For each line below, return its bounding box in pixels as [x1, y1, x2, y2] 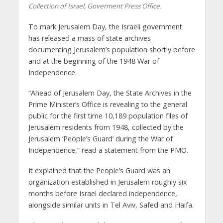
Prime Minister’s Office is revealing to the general [28, 100, 187, 110]
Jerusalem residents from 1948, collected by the [28, 122, 184, 132]
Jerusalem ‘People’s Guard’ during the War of [28, 134, 173, 144]
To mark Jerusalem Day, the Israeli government [28, 22, 182, 32]
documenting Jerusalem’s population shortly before [28, 45, 195, 55]
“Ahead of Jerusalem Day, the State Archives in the [28, 88, 192, 98]
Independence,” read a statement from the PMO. [28, 145, 188, 155]
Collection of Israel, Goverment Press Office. [28, 1, 162, 11]
